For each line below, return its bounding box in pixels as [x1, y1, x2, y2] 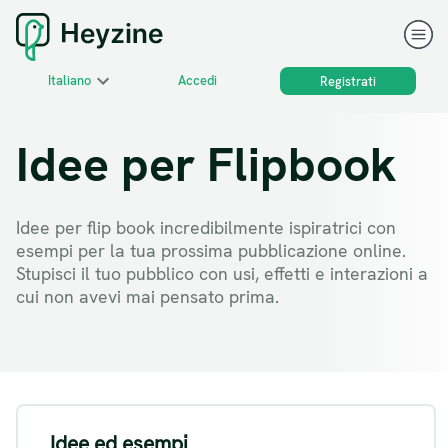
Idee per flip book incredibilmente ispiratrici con [16, 215, 396, 239]
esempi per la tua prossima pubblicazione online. [16, 238, 406, 262]
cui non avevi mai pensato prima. [16, 284, 279, 308]
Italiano [48, 72, 91, 90]
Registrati [320, 72, 376, 90]
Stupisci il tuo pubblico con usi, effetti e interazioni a [16, 261, 428, 285]
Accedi [178, 72, 217, 90]
